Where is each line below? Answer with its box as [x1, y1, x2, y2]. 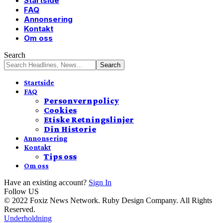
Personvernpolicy [44, 96, 119, 106]
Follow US [4, 187, 39, 196]
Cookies [44, 106, 77, 115]
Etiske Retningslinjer [44, 115, 134, 124]
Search [4, 51, 25, 59]
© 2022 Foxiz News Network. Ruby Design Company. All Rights [4, 196, 212, 205]
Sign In [89, 178, 111, 187]
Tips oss [44, 152, 77, 161]
